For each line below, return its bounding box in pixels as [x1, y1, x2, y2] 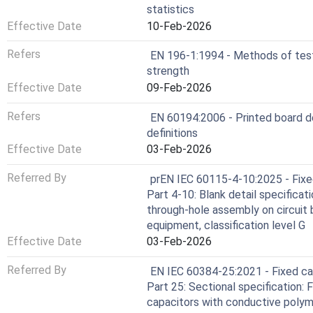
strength [147, 64, 189, 78]
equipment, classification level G [147, 218, 305, 232]
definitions [147, 126, 198, 140]
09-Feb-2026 [147, 80, 212, 94]
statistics [147, 3, 194, 17]
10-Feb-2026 [147, 19, 212, 33]
